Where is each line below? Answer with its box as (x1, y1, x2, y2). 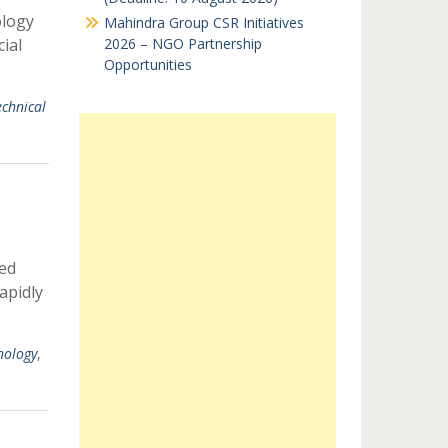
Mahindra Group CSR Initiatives (103, 13, 304, 32)
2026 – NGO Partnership (103, 34, 262, 53)
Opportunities (103, 55, 192, 74)
